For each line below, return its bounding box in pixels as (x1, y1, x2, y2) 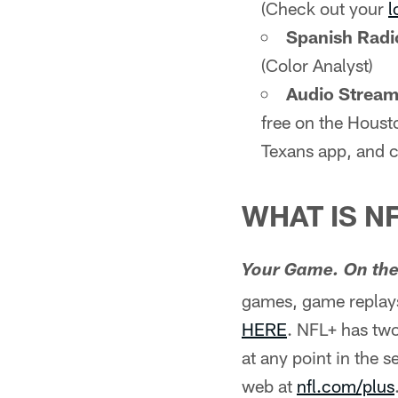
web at (242, 375, 297, 396)
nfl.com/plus (297, 375, 394, 396)
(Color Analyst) (261, 54, 373, 76)
